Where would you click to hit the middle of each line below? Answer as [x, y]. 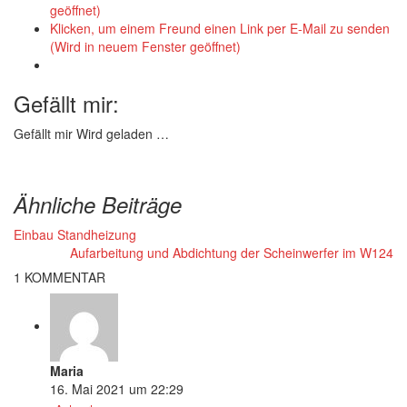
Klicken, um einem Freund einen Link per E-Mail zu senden [220, 28]
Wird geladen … [123, 134]
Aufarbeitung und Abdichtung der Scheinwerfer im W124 [232, 253]
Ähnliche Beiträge [98, 204]
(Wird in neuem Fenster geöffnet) [145, 46]
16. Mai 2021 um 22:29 [117, 389]
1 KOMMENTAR [60, 277]
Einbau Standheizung [75, 234]
